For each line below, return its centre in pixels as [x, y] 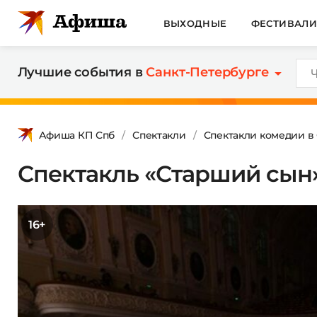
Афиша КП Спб [77, 135]
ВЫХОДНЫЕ [195, 23]
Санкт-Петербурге [207, 72]
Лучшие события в [82, 72]
